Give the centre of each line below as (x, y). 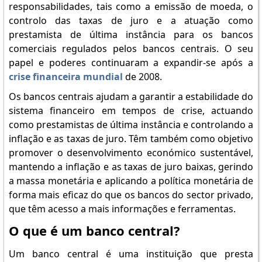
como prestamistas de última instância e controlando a (131, 125)
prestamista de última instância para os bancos (131, 35)
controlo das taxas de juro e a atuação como (131, 20)
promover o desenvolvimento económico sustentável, (131, 153)
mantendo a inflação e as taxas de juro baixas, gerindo (131, 167)
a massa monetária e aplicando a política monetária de (131, 181)
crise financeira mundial (65, 77)
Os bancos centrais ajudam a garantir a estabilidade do (131, 96)
